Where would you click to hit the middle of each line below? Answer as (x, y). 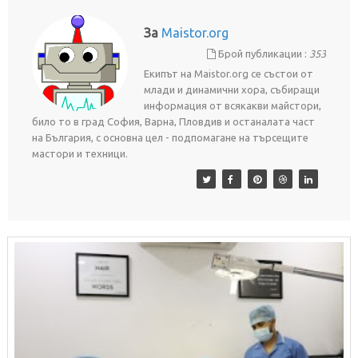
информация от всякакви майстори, (232, 106)
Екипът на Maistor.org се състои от (228, 74)
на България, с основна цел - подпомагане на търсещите (170, 138)
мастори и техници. (80, 154)
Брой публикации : (263, 54)
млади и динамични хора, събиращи (231, 90)
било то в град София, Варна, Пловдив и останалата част (173, 122)
